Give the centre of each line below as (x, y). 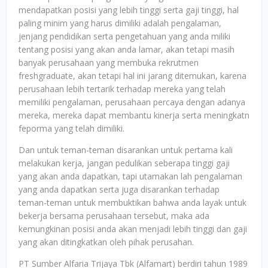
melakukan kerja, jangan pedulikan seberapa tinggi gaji (124, 163)
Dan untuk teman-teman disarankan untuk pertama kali (126, 150)
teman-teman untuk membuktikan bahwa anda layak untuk (133, 202)
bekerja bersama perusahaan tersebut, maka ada (114, 216)
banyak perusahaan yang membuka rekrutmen (109, 63)
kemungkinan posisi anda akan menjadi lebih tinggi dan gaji (133, 229)
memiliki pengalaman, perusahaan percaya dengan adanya (132, 102)
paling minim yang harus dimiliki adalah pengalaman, (120, 23)
